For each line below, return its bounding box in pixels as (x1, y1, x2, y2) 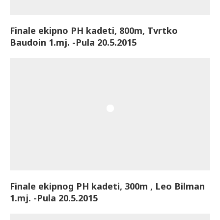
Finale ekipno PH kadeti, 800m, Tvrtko (10, 24, 178, 36)
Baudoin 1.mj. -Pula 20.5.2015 (10, 36, 137, 48)
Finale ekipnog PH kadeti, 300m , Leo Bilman (10, 180, 205, 192)
